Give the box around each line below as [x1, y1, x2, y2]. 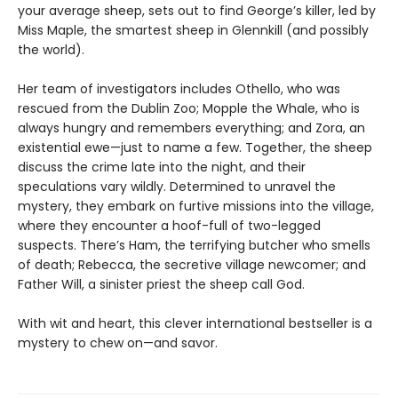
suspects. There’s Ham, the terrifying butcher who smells [18, 235, 370, 254]
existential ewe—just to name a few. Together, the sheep [18, 138, 372, 156]
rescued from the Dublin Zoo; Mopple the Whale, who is [18, 99, 360, 117]
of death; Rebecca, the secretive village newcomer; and [18, 255, 366, 274]
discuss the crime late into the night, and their [18, 157, 306, 176]
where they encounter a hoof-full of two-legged [18, 216, 321, 235]
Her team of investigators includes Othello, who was [18, 79, 340, 98]
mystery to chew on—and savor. [18, 333, 218, 352]
